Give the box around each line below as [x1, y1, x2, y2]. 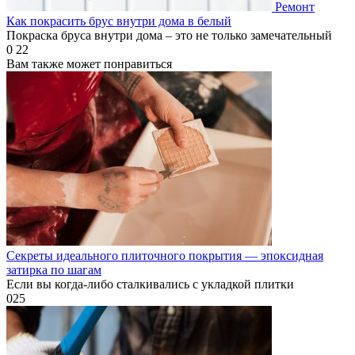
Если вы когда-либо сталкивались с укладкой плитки [6, 277, 294, 291]
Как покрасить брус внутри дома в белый [6, 13, 231, 28]
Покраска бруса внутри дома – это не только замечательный [6, 28, 332, 42]
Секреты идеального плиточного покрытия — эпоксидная [6, 248, 323, 262]
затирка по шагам [6, 262, 101, 277]
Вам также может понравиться [6, 56, 172, 71]
